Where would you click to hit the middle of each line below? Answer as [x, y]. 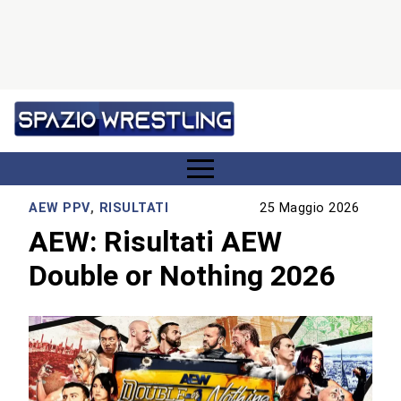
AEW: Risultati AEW [156, 241]
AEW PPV [60, 209]
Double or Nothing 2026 [182, 275]
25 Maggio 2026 [310, 209]
